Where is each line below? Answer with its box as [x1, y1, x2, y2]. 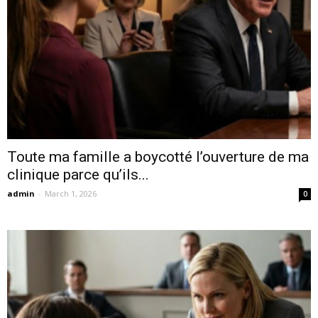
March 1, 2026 [45, 187, 97, 199]
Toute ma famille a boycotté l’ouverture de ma [7, 148, 309, 165]
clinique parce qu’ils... [7, 165, 149, 183]
